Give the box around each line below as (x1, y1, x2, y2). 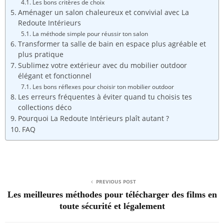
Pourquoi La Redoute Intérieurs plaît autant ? (17, 113, 169, 123)
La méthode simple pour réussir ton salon (32, 29, 148, 38)
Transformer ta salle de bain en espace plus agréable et (17, 39, 206, 48)
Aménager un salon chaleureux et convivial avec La (17, 7, 189, 17)
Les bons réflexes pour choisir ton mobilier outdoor (32, 82, 174, 91)
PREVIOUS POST (96, 177, 136, 185)
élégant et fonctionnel (17, 71, 91, 80)
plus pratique (17, 49, 63, 59)
